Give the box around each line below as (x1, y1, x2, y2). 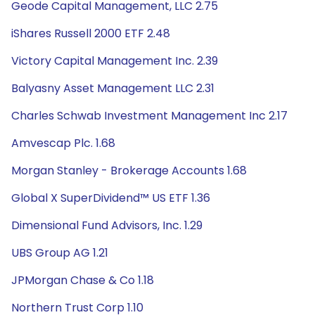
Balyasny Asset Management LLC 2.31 (11, 80, 214, 96)
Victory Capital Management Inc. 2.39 (11, 53, 218, 69)
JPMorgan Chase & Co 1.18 (11, 272, 154, 288)
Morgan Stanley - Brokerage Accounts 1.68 (11, 162, 247, 179)
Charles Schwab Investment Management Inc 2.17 (11, 108, 288, 124)
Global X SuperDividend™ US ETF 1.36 (11, 190, 210, 206)
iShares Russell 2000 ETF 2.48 (11, 25, 170, 41)
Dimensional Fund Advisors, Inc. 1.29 (11, 217, 202, 233)
